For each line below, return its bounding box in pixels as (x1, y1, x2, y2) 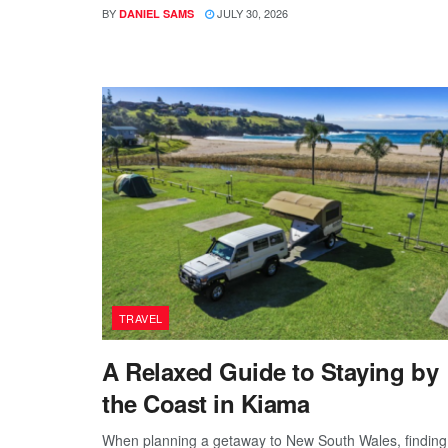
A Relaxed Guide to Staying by (102, 353, 439, 388)
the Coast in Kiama (102, 385, 310, 420)
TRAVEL (119, 309, 163, 326)
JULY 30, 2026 (214, 4, 288, 21)
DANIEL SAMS (119, 5, 194, 21)
